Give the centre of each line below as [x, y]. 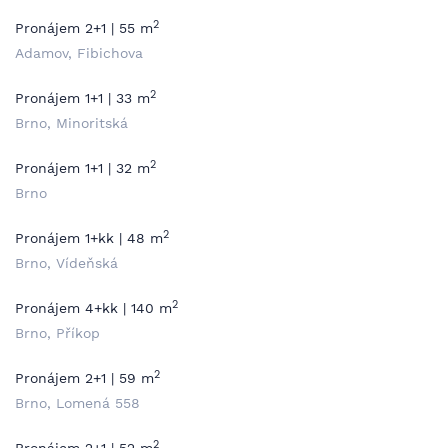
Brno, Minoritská [71, 123]
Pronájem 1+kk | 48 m [89, 238]
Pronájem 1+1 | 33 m [82, 98]
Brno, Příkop [57, 333]
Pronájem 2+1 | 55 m [84, 28]
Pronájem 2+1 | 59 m [84, 378]
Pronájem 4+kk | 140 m [93, 308]
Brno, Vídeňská [66, 263]
